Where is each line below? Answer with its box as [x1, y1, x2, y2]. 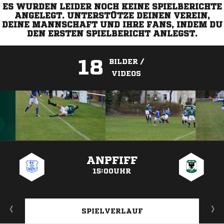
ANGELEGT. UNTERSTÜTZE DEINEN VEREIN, [14, 11, 210, 19]
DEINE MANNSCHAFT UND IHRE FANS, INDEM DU [1, 20, 222, 28]
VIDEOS [111, 70, 141, 77]
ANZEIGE [100, 143, 123, 148]
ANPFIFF [86, 155, 137, 166]
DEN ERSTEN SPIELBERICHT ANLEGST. [26, 29, 197, 37]
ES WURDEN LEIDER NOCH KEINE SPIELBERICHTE [2, 2, 222, 10]
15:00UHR [92, 167, 131, 174]
